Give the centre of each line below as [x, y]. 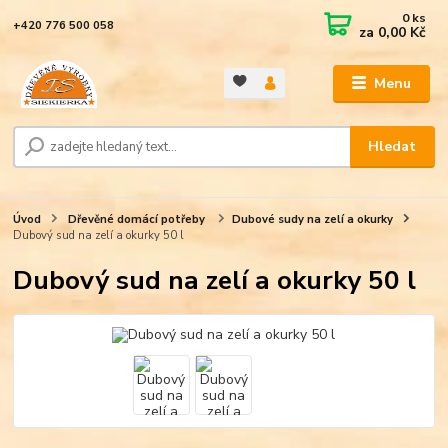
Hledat [392, 147]
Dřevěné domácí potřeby [136, 220]
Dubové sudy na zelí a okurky [312, 220]
